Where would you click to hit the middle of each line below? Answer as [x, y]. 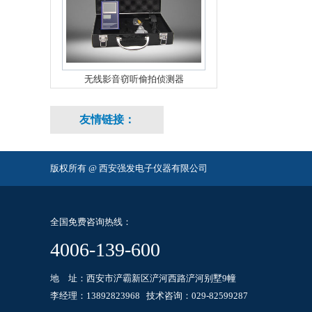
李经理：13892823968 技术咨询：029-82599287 [149, 296]
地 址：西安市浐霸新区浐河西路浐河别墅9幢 [143, 278]
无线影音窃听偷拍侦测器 [134, 79]
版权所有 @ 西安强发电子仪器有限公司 [129, 168]
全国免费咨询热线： [91, 222]
